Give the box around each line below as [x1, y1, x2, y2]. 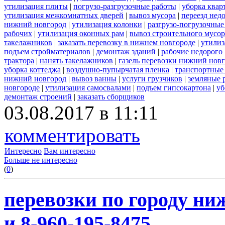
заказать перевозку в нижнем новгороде [58, 38, 195, 47]
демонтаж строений [4, 92, 72, 101]
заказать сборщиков [77, 92, 145, 101]
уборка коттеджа [4, 65, 61, 74]
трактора [4, 56, 34, 65]
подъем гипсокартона [137, 83, 211, 92]
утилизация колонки [72, 20, 142, 29]
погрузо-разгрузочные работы [73, 2, 176, 11]
